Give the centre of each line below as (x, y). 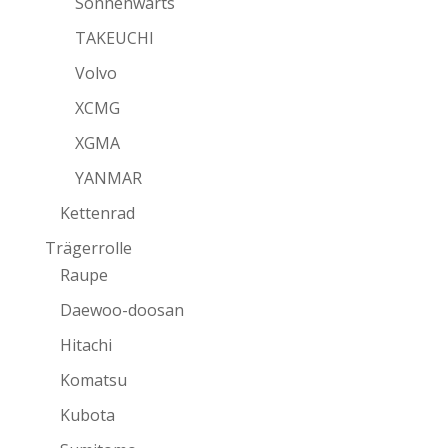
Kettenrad (97, 213)
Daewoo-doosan (121, 310)
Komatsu (93, 380)
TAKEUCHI (114, 38)
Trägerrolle (88, 248)
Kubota (87, 415)
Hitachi (85, 345)
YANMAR (108, 178)
